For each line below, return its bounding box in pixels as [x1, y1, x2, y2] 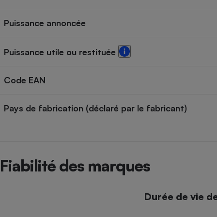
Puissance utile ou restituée [4, 46, 118, 58]
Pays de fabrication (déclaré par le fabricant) [4, 103, 187, 114]
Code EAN [4, 75, 46, 86]
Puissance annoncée [4, 17, 86, 29]
